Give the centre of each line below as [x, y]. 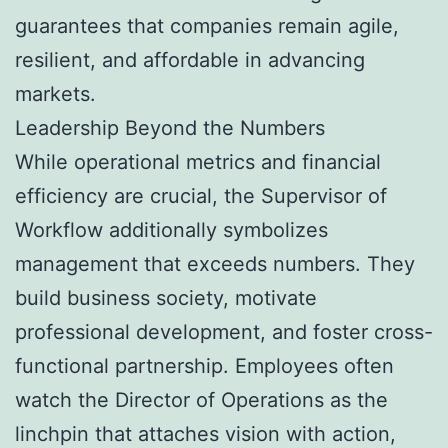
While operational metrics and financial [198, 161]
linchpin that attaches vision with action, [205, 433]
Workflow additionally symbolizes [171, 229]
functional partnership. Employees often [204, 365]
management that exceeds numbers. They [215, 263]
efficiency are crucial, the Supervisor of [201, 195]
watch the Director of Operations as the [201, 399]
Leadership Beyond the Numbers [170, 127]
